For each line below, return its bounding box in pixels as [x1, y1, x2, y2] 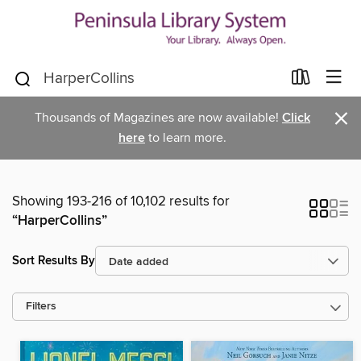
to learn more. [145, 130, 226, 147]
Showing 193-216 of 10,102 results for [12, 193, 230, 211]
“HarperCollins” [12, 212, 107, 230]
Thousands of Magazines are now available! [35, 110, 282, 127]
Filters [26, 300, 56, 314]
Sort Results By [12, 252, 95, 268]
